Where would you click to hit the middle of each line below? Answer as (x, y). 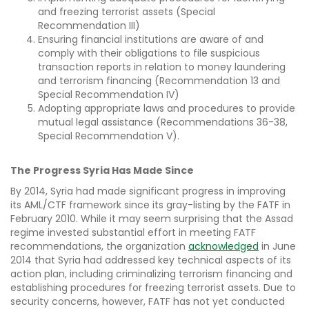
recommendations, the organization (99, 247)
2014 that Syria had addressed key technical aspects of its (151, 260)
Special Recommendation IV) (110, 95)
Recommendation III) (89, 26)
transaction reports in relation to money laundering (162, 67)
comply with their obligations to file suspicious (149, 53)
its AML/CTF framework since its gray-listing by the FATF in (150, 205)
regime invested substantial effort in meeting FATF (133, 233)
